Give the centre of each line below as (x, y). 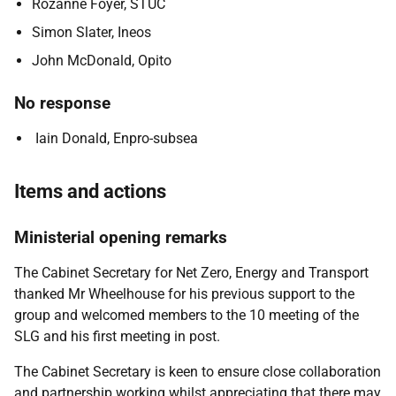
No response (62, 103)
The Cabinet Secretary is (91, 372)
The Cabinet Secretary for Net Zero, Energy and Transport (191, 273)
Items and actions (90, 191)
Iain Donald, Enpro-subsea (115, 138)
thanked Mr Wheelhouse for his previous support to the (184, 294)
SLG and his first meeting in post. (117, 336)
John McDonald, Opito (102, 61)
